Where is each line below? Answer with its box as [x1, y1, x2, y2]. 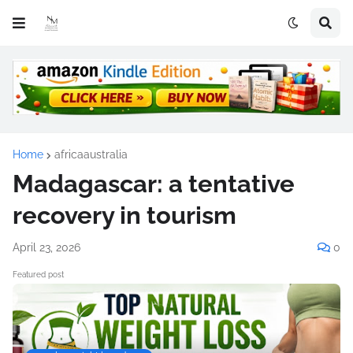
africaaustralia [54, 147, 128, 161]
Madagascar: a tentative [13, 169, 295, 198]
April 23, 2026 [13, 240, 80, 254]
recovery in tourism [13, 200, 236, 229]
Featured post [13, 269, 64, 279]
